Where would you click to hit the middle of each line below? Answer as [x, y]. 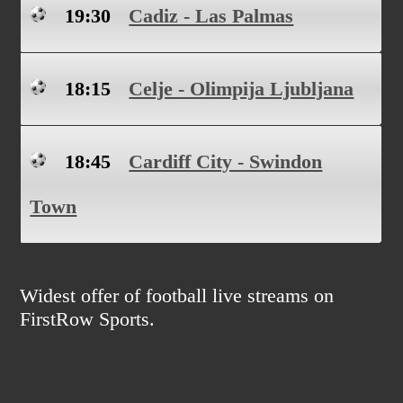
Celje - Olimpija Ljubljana [242, 89]
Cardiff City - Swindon [226, 161]
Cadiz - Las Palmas [211, 16]
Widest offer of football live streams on [177, 296]
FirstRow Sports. [88, 319]
